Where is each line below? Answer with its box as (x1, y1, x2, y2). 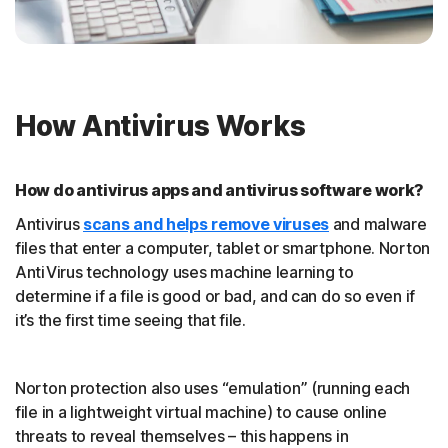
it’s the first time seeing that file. (15, 310, 246, 331)
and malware (329, 214, 427, 235)
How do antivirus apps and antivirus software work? (15, 180, 424, 201)
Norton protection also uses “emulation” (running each (15, 378, 411, 399)
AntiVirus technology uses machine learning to (15, 262, 354, 283)
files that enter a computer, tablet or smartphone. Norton (15, 238, 430, 259)
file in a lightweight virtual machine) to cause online (15, 402, 387, 423)
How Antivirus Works (15, 109, 306, 144)
